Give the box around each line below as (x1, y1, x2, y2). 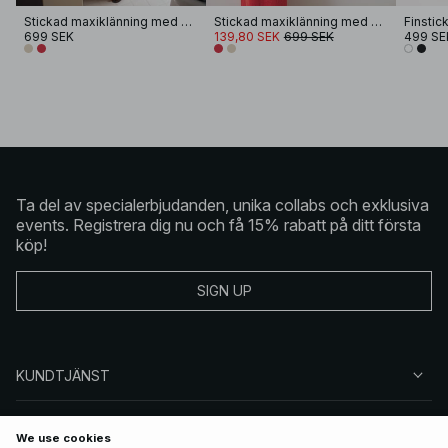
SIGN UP (196, 282, 252, 300)
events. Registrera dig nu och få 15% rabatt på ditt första (16, 214, 421, 235)
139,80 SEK (213, 28, 280, 44)
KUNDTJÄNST (16, 366, 110, 384)
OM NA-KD (16, 416, 87, 434)
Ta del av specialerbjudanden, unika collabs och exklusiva (16, 194, 429, 215)
